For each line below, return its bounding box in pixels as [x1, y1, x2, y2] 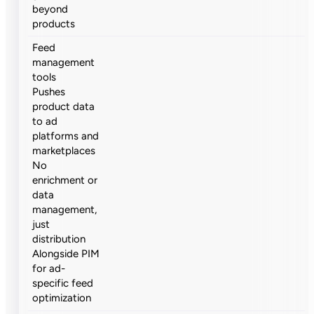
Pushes [32, 86, 66, 99]
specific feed [32, 277, 94, 290]
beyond [32, 2, 69, 15]
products [32, 17, 76, 30]
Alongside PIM [32, 247, 100, 261]
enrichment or [32, 174, 98, 187]
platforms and [32, 130, 100, 143]
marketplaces [32, 144, 96, 158]
